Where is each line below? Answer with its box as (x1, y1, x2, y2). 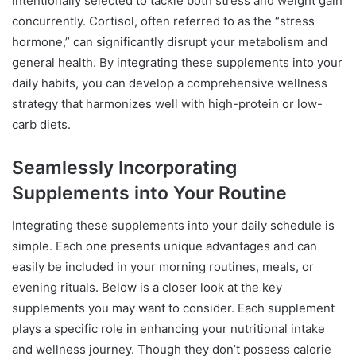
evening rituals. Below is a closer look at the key (12, 279, 282, 295)
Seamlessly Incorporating (12, 157, 237, 180)
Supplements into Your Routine (12, 182, 287, 205)
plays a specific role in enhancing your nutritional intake (12, 320, 325, 336)
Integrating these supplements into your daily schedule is (12, 217, 335, 233)
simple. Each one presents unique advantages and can (12, 238, 317, 253)
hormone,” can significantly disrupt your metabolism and (12, 34, 327, 50)
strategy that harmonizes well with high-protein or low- (12, 96, 323, 112)
